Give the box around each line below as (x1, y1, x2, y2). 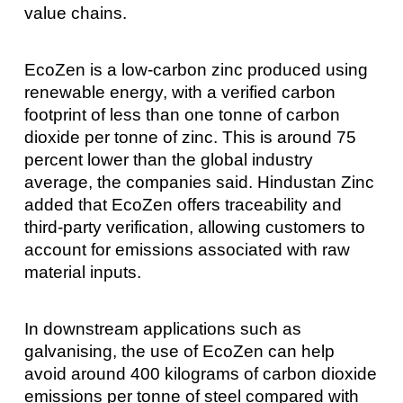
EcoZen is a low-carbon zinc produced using (23, 59, 368, 79)
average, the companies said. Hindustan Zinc (23, 172, 374, 192)
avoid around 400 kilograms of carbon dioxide (23, 364, 377, 384)
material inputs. (23, 262, 141, 282)
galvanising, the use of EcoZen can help (23, 342, 335, 362)
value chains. (23, 3, 127, 22)
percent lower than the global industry (23, 149, 313, 169)
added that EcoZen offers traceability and (23, 194, 342, 214)
